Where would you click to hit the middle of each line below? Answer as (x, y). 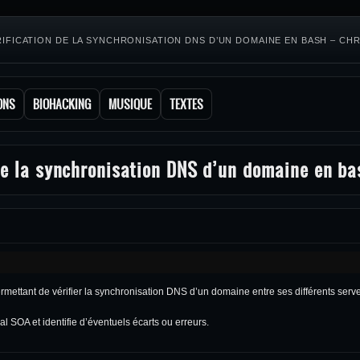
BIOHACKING (62, 104)
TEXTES (186, 104)
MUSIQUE (130, 104)
